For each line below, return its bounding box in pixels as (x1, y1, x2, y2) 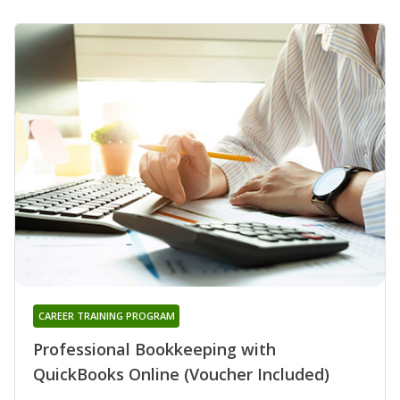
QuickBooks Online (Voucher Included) (33, 362, 329, 385)
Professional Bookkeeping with (33, 337, 276, 360)
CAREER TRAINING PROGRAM (37, 308, 175, 322)
